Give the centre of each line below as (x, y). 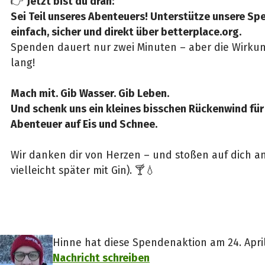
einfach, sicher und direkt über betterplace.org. (126, 32)
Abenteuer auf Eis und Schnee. (84, 125)
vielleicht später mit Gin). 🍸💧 (83, 171)
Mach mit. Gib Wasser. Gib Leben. (90, 94)
